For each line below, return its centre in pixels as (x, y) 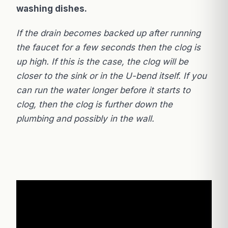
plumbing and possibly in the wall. (85, 118)
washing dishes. (52, 8)
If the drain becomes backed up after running (108, 33)
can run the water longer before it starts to (103, 90)
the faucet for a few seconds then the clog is (108, 47)
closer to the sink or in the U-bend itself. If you (111, 76)
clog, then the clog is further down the (94, 104)
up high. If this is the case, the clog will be (102, 61)
